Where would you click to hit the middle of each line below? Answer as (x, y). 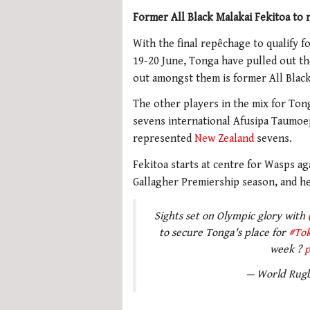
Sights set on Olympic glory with (231, 216)
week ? (287, 249)
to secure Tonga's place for (224, 232)
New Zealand (224, 139)
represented (164, 139)
